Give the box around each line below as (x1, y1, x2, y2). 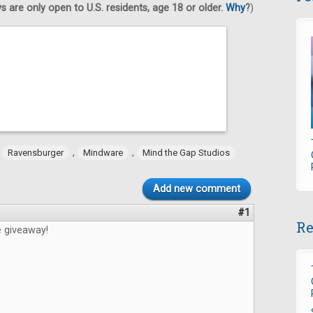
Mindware (83, 147, 123, 159)
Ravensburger (8, 147, 64, 159)
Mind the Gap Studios (143, 147, 230, 159)
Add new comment (153, 183, 240, 196)
